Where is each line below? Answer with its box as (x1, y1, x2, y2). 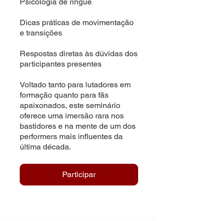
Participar (62, 169, 96, 179)
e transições (20, 28, 62, 37)
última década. (20, 142, 71, 151)
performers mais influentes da (20, 131, 123, 141)
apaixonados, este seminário (20, 100, 120, 110)
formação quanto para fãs (20, 90, 109, 100)
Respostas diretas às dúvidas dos (20, 48, 138, 58)
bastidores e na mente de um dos (20, 121, 136, 131)
